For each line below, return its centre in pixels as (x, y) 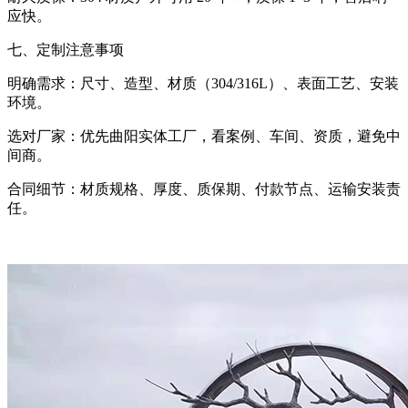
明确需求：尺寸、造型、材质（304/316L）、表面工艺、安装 (203, 83)
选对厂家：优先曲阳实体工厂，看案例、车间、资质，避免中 (204, 136)
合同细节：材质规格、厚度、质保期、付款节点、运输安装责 (204, 189)
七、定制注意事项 (66, 49)
